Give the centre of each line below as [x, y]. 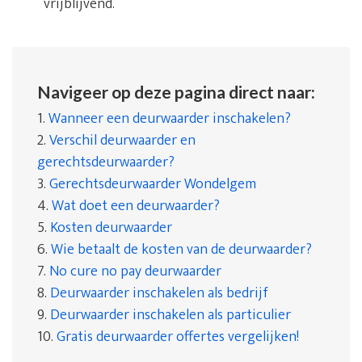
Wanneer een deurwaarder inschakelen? [170, 119]
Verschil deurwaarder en [122, 141]
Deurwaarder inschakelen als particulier [170, 315]
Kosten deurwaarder [111, 228]
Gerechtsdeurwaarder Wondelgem [153, 184]
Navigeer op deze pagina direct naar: [176, 92]
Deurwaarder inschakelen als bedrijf [159, 293]
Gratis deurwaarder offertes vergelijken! [178, 337]
